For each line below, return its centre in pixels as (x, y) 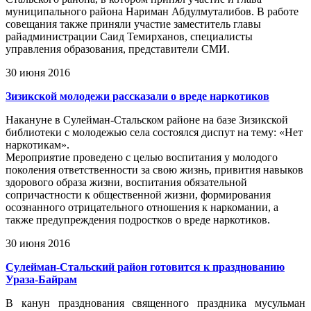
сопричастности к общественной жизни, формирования (138, 195)
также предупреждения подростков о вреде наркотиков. (138, 220)
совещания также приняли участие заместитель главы (133, 24)
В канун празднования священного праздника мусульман (155, 303)
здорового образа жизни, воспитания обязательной (126, 183)
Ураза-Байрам (41, 280)
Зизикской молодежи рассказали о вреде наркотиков (137, 96)
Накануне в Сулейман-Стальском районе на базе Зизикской (147, 120)
